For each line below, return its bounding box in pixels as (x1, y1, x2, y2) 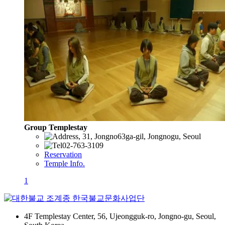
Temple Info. (44, 159, 85, 168)
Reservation (44, 150, 82, 159)
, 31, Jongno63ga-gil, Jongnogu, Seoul (78, 132, 201, 141)
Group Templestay (24, 123, 87, 132)
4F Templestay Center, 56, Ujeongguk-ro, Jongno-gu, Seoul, (24, 211, 216, 220)
